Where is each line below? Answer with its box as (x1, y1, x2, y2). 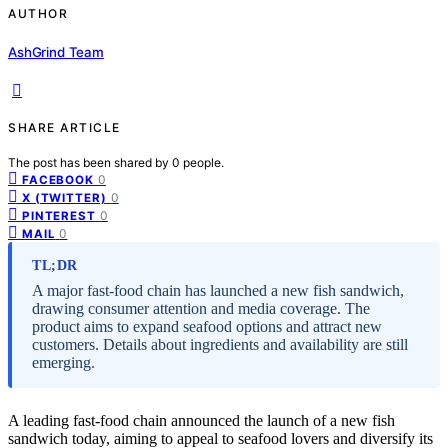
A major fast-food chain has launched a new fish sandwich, (32, 281, 404, 299)
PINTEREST (22, 208, 96, 223)
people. (183, 154, 224, 170)
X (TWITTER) (22, 190, 107, 205)
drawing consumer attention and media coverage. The (32, 299, 370, 317)
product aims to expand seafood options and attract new (32, 317, 382, 335)
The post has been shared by (8, 154, 172, 170)
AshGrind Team (8, 43, 104, 60)
